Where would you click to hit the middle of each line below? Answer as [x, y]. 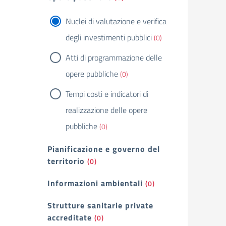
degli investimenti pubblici [109, 37]
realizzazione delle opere [106, 110]
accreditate [70, 217]
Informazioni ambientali [95, 183]
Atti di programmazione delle [114, 58]
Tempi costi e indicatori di [107, 94]
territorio [66, 161]
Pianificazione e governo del [104, 149]
